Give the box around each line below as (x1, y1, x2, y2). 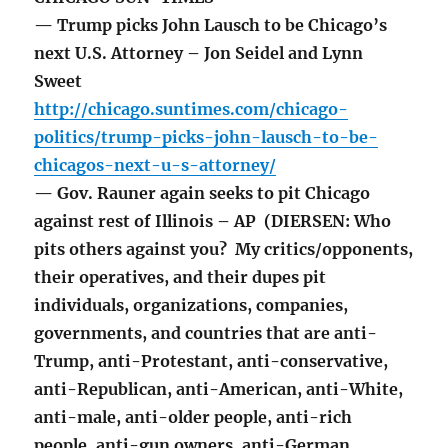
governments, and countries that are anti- (34, 323, 378, 344)
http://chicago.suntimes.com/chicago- (34, 99, 349, 120)
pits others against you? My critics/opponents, (34, 239, 414, 260)
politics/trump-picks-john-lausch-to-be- (34, 127, 379, 148)
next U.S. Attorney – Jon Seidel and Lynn (34, 43, 364, 64)
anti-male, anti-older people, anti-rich (34, 407, 353, 428)
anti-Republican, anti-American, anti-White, (34, 379, 404, 400)
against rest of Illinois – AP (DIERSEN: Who (34, 211, 392, 232)
